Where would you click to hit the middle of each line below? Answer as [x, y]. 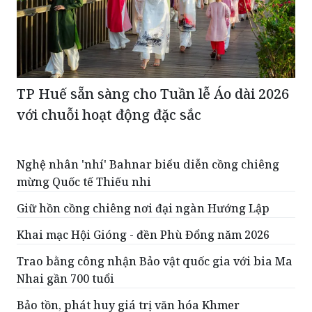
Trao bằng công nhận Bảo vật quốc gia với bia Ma [155, 262]
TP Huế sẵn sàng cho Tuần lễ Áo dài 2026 [153, 94]
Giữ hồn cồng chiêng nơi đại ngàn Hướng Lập [143, 209]
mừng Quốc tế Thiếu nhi [84, 182]
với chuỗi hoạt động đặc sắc [109, 115]
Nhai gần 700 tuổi [65, 279]
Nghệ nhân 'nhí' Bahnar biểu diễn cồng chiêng [148, 165]
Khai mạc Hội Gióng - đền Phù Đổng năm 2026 [143, 235]
